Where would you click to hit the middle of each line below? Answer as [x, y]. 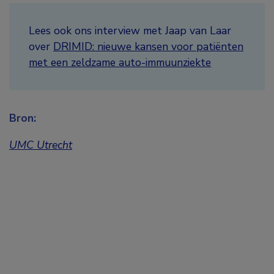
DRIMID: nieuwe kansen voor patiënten [148, 47]
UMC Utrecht [41, 145]
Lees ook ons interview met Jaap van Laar [130, 31]
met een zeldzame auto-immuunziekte [120, 63]
